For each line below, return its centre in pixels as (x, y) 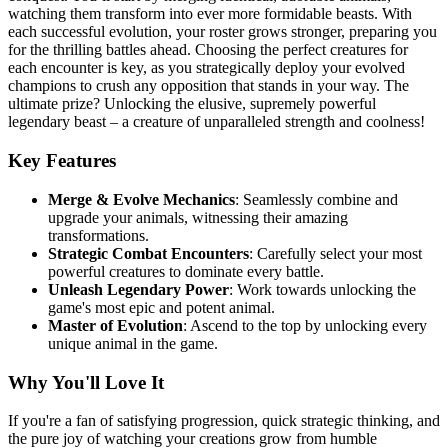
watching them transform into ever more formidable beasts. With (210, 14)
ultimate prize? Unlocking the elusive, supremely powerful (192, 104)
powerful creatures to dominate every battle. (186, 271)
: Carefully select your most (335, 253)
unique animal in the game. (133, 343)
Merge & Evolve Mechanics (141, 199)
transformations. (98, 235)
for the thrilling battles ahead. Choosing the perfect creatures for (208, 50)
